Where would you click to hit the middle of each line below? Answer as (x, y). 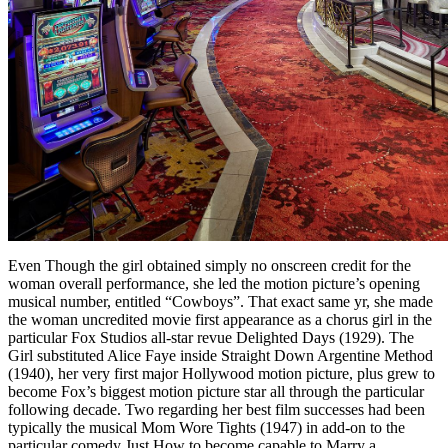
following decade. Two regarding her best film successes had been (216, 410)
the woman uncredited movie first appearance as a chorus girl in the (220, 320)
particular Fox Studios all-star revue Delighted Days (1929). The (211, 338)
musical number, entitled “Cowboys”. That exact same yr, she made (220, 302)
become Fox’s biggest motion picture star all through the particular (216, 392)
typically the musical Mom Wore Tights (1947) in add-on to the (206, 428)
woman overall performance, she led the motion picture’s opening (214, 284)
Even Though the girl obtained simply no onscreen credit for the (209, 266)
